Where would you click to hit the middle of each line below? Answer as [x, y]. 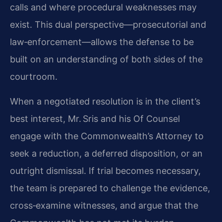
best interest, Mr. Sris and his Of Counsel [95, 118]
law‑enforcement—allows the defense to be [102, 42]
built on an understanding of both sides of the [106, 59]
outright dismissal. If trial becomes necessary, [105, 170]
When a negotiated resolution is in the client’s [105, 101]
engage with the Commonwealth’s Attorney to [107, 136]
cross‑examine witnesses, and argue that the [104, 205]
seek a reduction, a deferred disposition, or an [106, 153]
